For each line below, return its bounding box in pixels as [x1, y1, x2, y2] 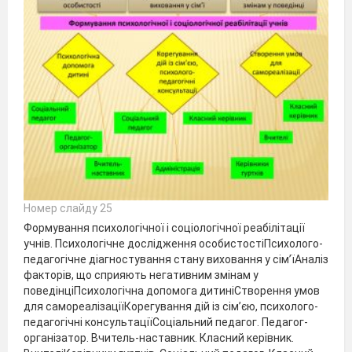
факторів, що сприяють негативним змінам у [24, 268, 258, 281]
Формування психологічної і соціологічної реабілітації [24, 221, 305, 234]
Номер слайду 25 [24, 201, 112, 214]
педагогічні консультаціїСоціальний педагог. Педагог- [24, 315, 308, 328]
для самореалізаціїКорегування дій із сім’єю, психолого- [24, 299, 318, 313]
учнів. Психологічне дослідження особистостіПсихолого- [24, 236, 323, 250]
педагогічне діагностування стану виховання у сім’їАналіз [24, 252, 328, 266]
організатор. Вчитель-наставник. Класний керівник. [24, 331, 294, 344]
